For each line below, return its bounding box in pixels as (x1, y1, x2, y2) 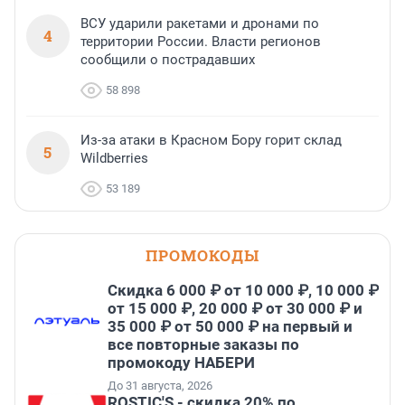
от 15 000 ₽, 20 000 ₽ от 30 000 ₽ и (108, 299, 363, 318)
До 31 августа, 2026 (108, 379, 212, 393)
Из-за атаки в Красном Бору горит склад (80, 132, 342, 149)
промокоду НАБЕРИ (108, 353, 255, 372)
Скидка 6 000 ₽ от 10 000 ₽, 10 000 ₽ (108, 281, 379, 300)
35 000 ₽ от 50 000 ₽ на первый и (108, 317, 353, 336)
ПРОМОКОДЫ (146, 245, 259, 267)
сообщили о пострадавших (80, 52, 255, 69)
